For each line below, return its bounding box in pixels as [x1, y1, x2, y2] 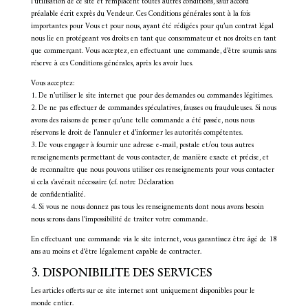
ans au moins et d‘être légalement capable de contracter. [30, 245, 201, 258]
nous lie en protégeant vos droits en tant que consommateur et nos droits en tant [30, 32, 276, 45]
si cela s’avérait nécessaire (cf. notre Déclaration [30, 176, 174, 189]
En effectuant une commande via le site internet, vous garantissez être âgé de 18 [30, 233, 277, 246]
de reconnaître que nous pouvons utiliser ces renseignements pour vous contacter [30, 164, 274, 177]
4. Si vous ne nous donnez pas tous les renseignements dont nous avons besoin [30, 201, 264, 214]
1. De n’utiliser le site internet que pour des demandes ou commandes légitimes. [30, 89, 273, 102]
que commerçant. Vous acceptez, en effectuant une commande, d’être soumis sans [30, 45, 276, 58]
